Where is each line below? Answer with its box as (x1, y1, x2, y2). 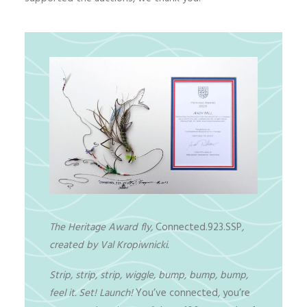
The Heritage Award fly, (49, 219, 156, 236)
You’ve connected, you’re (133, 285, 250, 302)
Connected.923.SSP (156, 219, 242, 236)
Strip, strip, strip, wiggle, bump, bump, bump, (49, 267, 248, 284)
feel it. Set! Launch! (49, 285, 133, 302)
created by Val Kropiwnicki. (49, 237, 169, 254)
